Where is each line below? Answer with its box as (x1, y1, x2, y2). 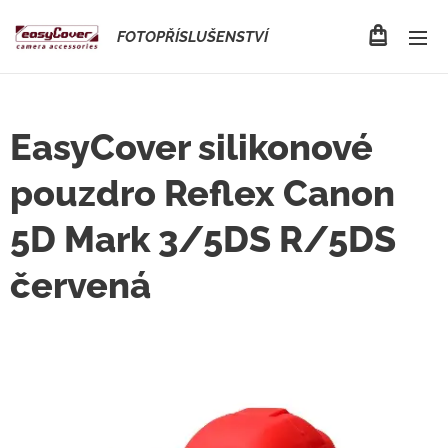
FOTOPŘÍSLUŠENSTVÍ (117, 28, 268, 46)
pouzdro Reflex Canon (10, 172, 395, 214)
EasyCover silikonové (10, 126, 373, 168)
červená (10, 264, 151, 306)
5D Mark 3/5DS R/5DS (10, 218, 396, 260)
